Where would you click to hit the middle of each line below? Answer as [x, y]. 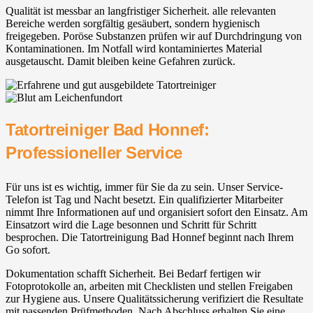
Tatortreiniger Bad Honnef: [108, 130]
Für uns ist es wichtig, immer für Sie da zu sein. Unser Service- [144, 187]
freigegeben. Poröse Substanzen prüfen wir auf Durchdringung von [154, 36]
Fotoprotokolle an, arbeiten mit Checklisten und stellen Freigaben [149, 286]
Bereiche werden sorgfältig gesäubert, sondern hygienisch [133, 24]
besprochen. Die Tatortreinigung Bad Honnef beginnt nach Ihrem [150, 238]
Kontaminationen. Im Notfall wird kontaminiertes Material [134, 49]
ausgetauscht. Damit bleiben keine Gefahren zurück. [121, 61]
